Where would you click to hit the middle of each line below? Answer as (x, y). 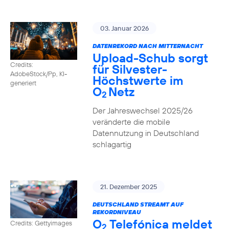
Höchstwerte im (138, 80)
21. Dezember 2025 (128, 187)
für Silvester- (130, 69)
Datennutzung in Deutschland (145, 133)
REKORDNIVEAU (117, 212)
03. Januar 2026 (124, 28)
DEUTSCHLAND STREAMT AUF (138, 204)
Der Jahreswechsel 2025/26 (142, 110)
